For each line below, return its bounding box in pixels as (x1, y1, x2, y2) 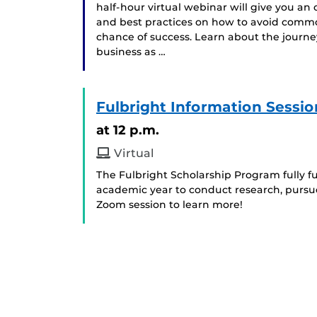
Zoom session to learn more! (96, 198, 243, 211)
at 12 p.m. (96, 122, 159, 138)
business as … (96, 45, 166, 58)
